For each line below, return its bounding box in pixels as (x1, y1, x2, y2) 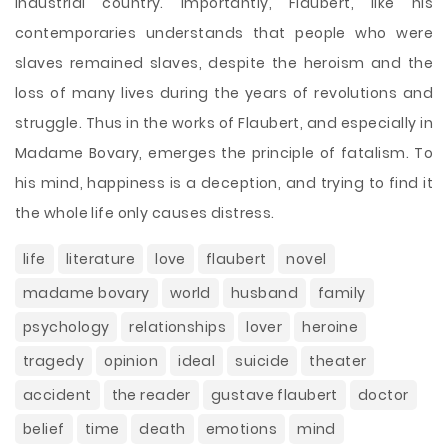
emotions (205, 419, 278, 439)
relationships (129, 317, 227, 337)
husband (230, 283, 298, 303)
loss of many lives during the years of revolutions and (15, 83, 433, 103)
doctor (357, 385, 409, 405)
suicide (235, 351, 290, 371)
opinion (104, 351, 159, 371)
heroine (302, 317, 359, 337)
